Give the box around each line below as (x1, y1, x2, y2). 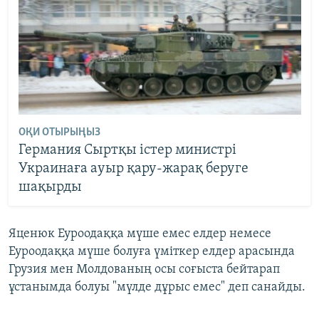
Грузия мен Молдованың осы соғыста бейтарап (9, 263, 280, 277)
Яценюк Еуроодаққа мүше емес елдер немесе (9, 227, 271, 241)
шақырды (18, 179, 82, 194)
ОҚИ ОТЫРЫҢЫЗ (18, 126, 100, 138)
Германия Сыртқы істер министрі (18, 142, 236, 157)
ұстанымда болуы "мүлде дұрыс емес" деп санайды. (9, 281, 305, 295)
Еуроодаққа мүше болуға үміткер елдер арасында (9, 245, 295, 259)
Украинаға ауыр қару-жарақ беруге (18, 161, 249, 176)
